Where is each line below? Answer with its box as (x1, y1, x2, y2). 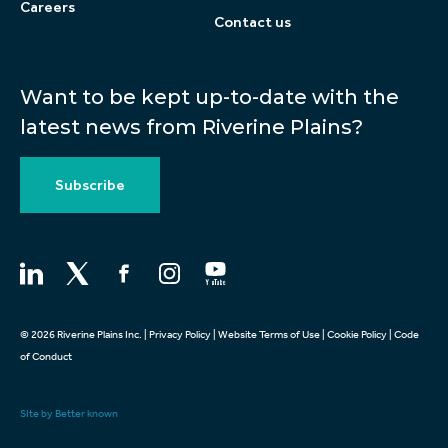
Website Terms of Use (218, 327, 320, 341)
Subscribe (55, 175, 125, 194)
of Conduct (20, 349, 72, 363)
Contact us (214, 13, 291, 32)
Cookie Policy (327, 327, 387, 341)
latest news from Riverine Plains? (20, 114, 363, 139)
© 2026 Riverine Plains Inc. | (20, 327, 149, 341)
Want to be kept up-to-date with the (20, 84, 399, 109)
